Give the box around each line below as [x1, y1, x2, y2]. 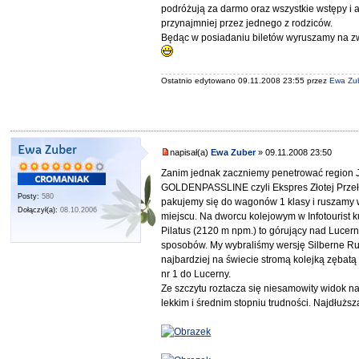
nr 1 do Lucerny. [161, 268, 232, 280]
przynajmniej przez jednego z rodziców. [161, 18, 333, 30]
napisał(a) [170, 147, 212, 157]
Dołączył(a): [18, 205, 58, 214]
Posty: [18, 192, 40, 200]
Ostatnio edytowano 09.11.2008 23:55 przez [161, 75, 330, 85]
